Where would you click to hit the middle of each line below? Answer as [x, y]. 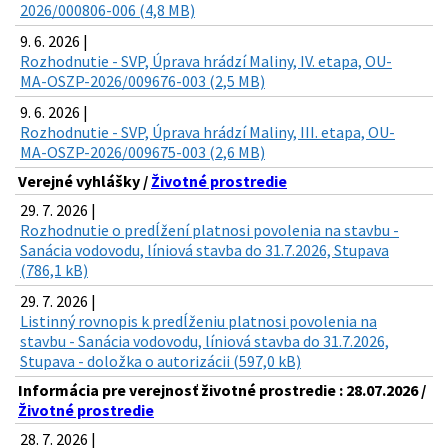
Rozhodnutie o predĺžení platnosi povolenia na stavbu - [209, 230]
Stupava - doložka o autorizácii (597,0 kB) [160, 361]
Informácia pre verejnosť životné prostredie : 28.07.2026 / [222, 390]
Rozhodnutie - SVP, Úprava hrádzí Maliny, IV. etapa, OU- [206, 61]
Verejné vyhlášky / [84, 181]
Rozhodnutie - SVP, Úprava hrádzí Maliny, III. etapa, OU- [207, 132]
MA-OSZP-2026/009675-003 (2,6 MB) [142, 152]
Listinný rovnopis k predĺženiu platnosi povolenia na [198, 321]
